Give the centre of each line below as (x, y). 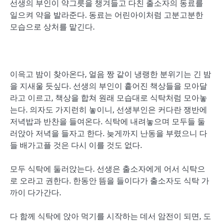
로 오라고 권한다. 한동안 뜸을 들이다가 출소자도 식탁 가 (110, 181)
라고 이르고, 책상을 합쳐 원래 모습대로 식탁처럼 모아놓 (109, 98)
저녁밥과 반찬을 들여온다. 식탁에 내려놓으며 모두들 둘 (108, 121)
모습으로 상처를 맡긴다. (52, 27)
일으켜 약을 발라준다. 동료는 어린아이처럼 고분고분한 (107, 15)
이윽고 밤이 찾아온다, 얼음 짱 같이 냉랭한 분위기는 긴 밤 (110, 74)
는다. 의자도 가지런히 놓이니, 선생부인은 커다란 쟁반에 (109, 110)
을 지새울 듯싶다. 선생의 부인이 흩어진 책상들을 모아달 (109, 86)
